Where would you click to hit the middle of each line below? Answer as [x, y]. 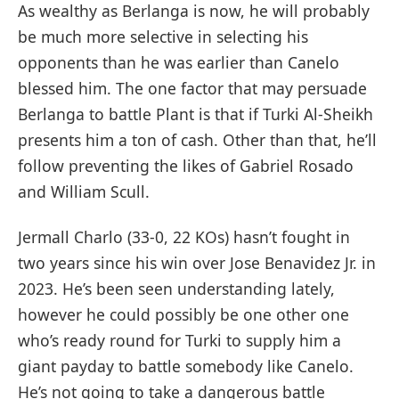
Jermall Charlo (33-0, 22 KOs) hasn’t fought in [184, 237]
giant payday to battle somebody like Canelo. [186, 366]
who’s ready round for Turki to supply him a [179, 341]
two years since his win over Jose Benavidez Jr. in [197, 263]
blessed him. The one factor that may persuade [192, 88]
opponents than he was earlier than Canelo [179, 62]
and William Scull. [84, 191]
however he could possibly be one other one [183, 315]
